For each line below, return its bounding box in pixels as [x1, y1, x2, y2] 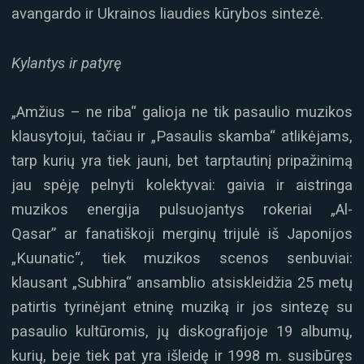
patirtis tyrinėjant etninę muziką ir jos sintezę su [11, 298, 353, 316]
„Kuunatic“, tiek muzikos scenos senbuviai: [11, 249, 353, 267]
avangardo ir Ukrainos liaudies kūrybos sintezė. [11, 5, 323, 23]
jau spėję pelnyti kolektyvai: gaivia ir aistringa [11, 176, 353, 194]
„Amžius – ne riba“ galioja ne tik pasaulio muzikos [11, 103, 353, 121]
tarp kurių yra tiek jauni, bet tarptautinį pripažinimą [11, 152, 353, 170]
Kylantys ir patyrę [11, 54, 121, 71]
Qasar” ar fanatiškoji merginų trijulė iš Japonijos [11, 225, 353, 243]
